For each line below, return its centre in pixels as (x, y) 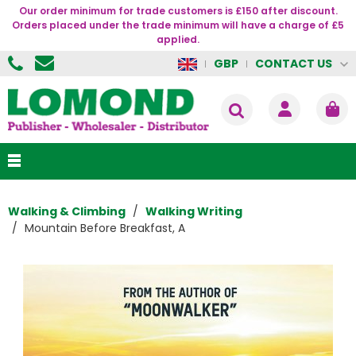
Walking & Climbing (67, 212)
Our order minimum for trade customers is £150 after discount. (178, 11)
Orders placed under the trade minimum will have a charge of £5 (178, 25)
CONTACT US (294, 63)
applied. (178, 39)
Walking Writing (194, 212)
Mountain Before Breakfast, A (105, 228)
